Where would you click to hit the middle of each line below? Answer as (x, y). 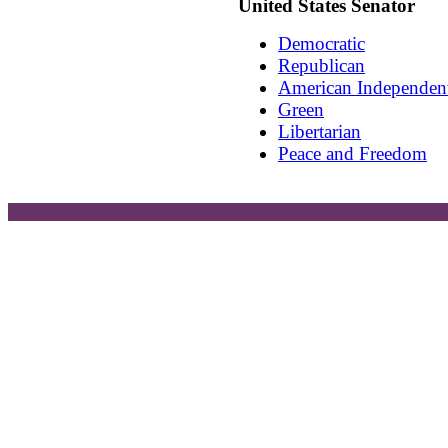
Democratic (321, 43)
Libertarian (319, 131)
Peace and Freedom (352, 153)
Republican (321, 65)
